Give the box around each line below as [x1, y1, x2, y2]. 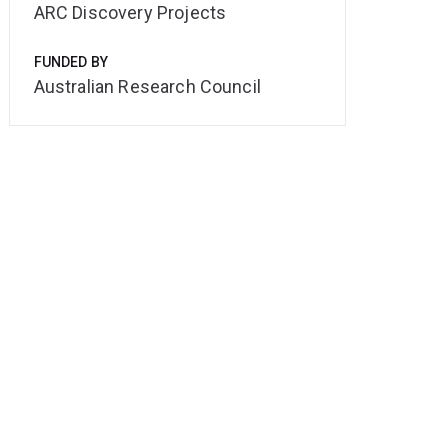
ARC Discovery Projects [33, 2, 227, 24]
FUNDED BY [33, 54, 109, 71]
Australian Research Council [33, 76, 261, 98]
